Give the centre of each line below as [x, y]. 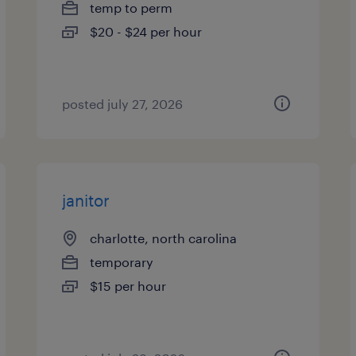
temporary [122, 262]
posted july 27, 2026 [123, 104]
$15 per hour [128, 286]
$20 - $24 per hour [146, 31]
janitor [86, 200]
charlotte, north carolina [164, 238]
